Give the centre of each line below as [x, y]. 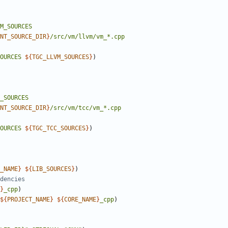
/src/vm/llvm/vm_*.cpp [87, 37]
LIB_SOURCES [52, 169]
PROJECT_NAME [28, 200]
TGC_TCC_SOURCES [59, 129]
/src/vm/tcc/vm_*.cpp [85, 108]
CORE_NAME [80, 200]
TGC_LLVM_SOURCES [61, 57]
